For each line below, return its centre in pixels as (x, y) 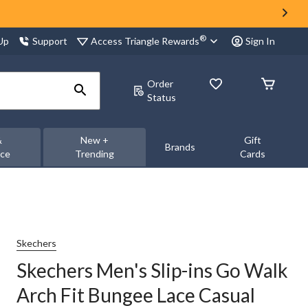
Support (50, 41)
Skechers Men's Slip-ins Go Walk (152, 270)
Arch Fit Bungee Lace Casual (136, 295)
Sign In (260, 41)
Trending (94, 154)
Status (162, 97)
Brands (180, 147)
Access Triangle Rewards (145, 41)
